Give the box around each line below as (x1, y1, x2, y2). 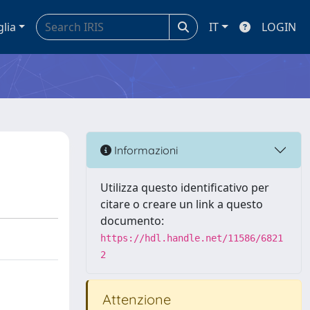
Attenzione (99, 291, 171, 308)
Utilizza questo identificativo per (100, 180, 269, 195)
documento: (100, 213, 164, 228)
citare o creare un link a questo (100, 197, 263, 212)
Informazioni (111, 143, 178, 157)
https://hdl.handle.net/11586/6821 (100, 232, 283, 244)
